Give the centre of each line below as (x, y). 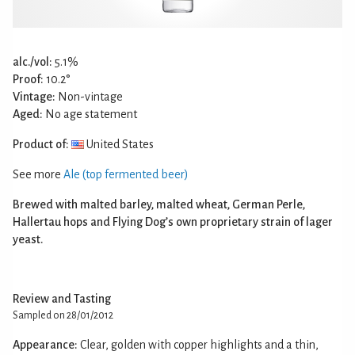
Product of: (41, 144)
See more (38, 174)
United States (119, 144)
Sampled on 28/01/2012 (63, 315)
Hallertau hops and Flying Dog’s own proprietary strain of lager (173, 221)
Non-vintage (89, 96)
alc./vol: (32, 61)
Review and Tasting (62, 298)
